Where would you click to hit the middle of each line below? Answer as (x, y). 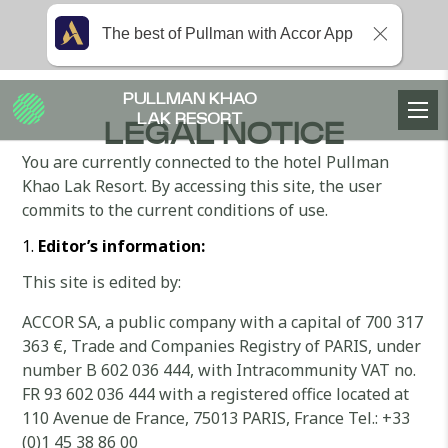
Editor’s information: (122, 246)
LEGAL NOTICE (224, 135)
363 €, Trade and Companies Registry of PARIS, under (222, 346)
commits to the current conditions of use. (175, 210)
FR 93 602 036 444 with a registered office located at (216, 394)
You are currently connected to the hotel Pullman (206, 162)
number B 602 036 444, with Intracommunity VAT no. (219, 370)
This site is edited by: (102, 282)
